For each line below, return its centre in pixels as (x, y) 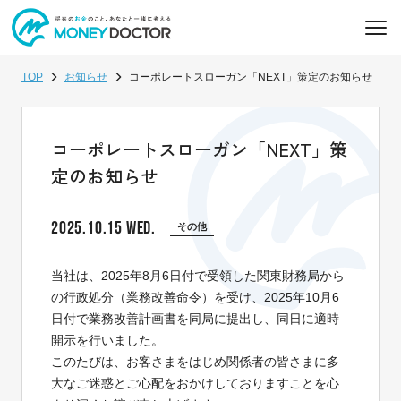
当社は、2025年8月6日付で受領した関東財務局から (198, 276)
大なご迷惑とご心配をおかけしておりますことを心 (195, 383)
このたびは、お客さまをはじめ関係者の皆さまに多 (195, 362)
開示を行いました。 (107, 340)
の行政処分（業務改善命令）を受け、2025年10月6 (195, 297)
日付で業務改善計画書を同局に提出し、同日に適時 (195, 319)
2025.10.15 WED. (103, 227)
